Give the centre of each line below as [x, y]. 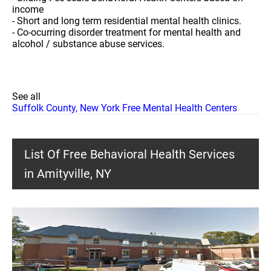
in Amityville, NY [68, 174]
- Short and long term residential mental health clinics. [127, 21]
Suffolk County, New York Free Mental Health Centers [125, 108]
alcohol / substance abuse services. [88, 44]
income [28, 9]
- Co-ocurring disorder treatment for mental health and [126, 32]
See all [26, 96]
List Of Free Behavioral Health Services [129, 154]
